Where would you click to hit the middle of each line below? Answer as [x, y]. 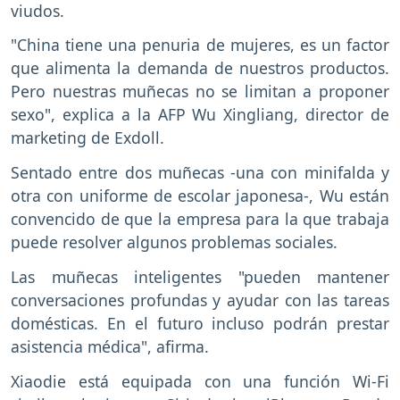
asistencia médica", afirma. [110, 346]
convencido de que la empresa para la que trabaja [200, 219]
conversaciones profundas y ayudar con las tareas [200, 300]
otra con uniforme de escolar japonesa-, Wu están [200, 196]
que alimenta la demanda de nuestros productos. [200, 68]
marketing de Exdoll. [87, 138]
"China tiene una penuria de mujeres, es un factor [200, 45]
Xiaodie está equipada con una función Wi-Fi [200, 381]
